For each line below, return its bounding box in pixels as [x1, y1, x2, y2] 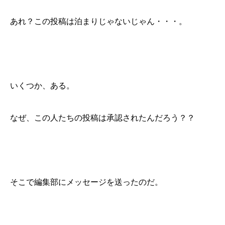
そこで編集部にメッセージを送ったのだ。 [10, 178, 163, 187]
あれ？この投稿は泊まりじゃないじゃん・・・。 [10, 17, 187, 26]
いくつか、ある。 [10, 81, 74, 90]
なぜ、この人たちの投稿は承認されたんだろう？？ [10, 114, 195, 123]
